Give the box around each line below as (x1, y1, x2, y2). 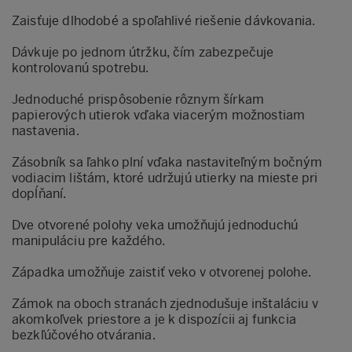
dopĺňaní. (12, 185, 67, 201)
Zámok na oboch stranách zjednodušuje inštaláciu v (12, 295, 318, 311)
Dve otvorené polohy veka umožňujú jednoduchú (12, 217, 299, 233)
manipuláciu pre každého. (12, 233, 165, 248)
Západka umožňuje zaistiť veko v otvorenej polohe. (12, 264, 311, 280)
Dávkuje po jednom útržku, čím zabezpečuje (12, 44, 274, 60)
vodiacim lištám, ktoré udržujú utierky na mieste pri (12, 170, 318, 185)
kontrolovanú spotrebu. (12, 60, 149, 75)
